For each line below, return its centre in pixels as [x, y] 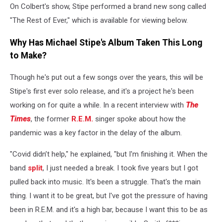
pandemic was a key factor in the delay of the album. [96, 133]
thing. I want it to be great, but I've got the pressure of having [109, 196]
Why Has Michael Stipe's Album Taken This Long [106, 42]
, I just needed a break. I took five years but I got [120, 168]
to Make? [28, 55]
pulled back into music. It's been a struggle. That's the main [105, 182]
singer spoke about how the [139, 119]
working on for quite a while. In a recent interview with [98, 105]
